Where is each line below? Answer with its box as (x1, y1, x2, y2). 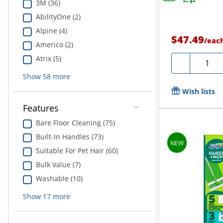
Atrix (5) (35, 54, 61, 64)
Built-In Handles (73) (35, 131, 104, 141)
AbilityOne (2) (35, 12, 81, 22)
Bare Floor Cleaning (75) (35, 117, 115, 127)
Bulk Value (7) (35, 159, 81, 169)
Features (22, 102, 59, 114)
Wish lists (182, 87, 215, 97)
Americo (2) (35, 40, 73, 50)
